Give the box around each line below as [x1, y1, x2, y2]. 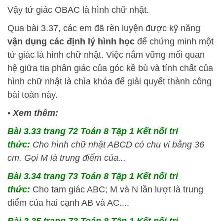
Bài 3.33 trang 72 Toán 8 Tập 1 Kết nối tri [7, 126, 178, 136]
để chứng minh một [135, 36, 214, 46]
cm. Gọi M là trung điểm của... [7, 152, 126, 163]
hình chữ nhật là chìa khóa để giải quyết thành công [7, 76, 212, 86]
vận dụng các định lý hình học [7, 36, 135, 46]
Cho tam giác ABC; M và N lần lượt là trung [33, 184, 203, 194]
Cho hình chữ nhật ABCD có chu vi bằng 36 [33, 139, 204, 149]
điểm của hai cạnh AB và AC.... [7, 197, 129, 208]
